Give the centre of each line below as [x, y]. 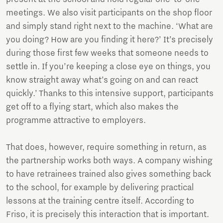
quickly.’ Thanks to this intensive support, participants [110, 94]
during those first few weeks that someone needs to [107, 54]
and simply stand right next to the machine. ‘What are [110, 27]
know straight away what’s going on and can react [102, 80]
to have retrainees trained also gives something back [109, 174]
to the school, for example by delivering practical [100, 188]
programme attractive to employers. [76, 121]
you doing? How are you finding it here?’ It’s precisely [110, 40]
